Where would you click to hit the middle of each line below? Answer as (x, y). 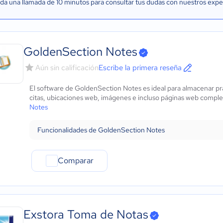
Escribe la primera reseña (140, 68)
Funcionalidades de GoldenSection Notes (101, 130)
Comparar (75, 161)
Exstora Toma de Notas (86, 214)
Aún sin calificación (67, 68)
